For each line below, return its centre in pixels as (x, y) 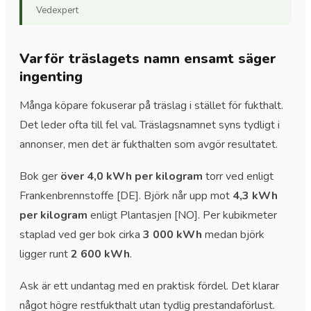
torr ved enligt (238, 176)
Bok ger (40, 176)
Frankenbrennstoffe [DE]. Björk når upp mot (126, 195)
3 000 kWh (173, 234)
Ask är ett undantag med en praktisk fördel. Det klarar (149, 286)
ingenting (51, 76)
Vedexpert (57, 10)
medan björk (233, 234)
